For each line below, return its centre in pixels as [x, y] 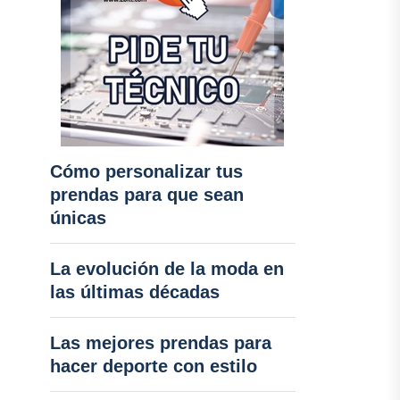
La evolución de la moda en [167, 269]
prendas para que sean [146, 195]
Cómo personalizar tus [146, 171]
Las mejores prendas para [160, 343]
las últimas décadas [134, 292]
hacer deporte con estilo [153, 366]
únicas [78, 218]
